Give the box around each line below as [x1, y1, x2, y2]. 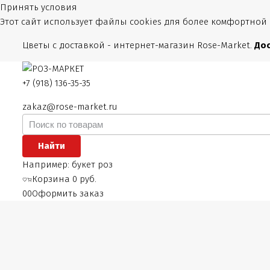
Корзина [31, 174, 72, 184]
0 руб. [72, 174, 96, 184]
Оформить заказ [31, 188, 104, 199]
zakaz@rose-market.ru [22, 101, 118, 112]
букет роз [71, 159, 113, 170]
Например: [22, 159, 72, 170]
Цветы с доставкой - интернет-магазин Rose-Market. [22, 40, 254, 51]
